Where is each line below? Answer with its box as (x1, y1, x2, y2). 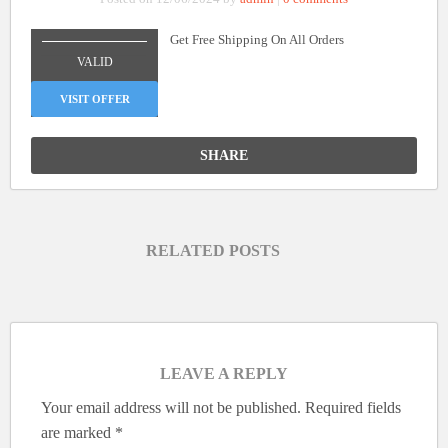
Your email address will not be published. (41, 398, 301, 416)
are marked (41, 423, 115, 441)
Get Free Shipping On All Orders (169, 32, 344, 48)
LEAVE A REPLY (160, 364, 288, 382)
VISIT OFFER (59, 92, 130, 105)
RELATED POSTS (146, 242, 281, 260)
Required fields (305, 398, 401, 416)
